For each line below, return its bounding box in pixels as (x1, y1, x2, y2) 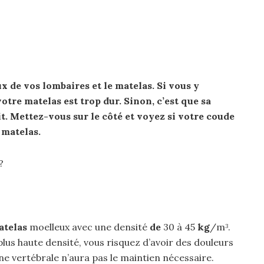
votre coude (176, 110, 235, 122)
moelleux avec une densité (27, 221, 150, 233)
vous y (166, 80, 199, 91)
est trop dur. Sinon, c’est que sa (61, 95, 211, 107)
